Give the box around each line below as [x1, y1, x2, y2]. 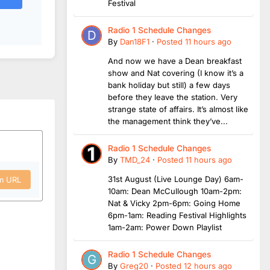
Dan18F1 [120, 36, 149, 46]
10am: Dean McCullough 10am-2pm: [108, 186, 242, 196]
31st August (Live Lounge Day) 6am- [108, 174, 243, 184]
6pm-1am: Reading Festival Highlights [108, 210, 246, 220]
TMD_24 [120, 154, 150, 165]
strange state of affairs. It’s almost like [108, 104, 248, 114]
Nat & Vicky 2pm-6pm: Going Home [108, 198, 240, 208]
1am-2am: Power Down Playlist [108, 222, 222, 232]
